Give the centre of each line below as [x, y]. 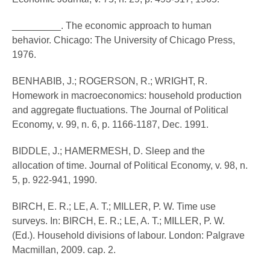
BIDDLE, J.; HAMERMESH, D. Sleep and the [108, 151]
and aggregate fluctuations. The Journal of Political [120, 110]
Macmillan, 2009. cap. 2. [64, 250]
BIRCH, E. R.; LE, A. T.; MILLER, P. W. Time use [114, 207]
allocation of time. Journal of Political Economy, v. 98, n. [130, 166]
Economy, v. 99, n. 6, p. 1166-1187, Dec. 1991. [110, 125]
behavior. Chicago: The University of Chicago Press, [124, 40]
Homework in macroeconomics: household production [127, 96]
